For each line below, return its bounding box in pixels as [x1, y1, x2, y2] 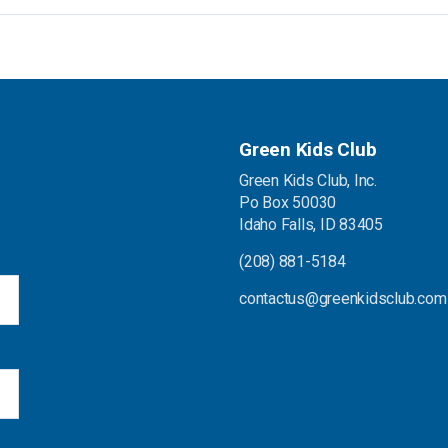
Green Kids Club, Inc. [239, 171, 377, 190]
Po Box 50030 [239, 193, 337, 212]
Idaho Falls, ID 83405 [239, 215, 383, 234]
